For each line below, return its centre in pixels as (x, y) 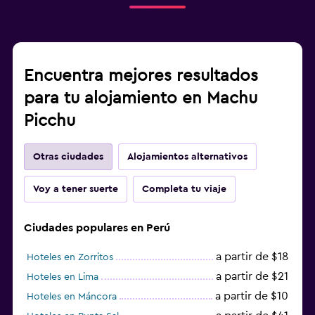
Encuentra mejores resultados (141, 76)
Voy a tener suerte (76, 189)
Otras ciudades (68, 156)
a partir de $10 (252, 296)
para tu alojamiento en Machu (141, 98)
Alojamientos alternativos (187, 156)
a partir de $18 (252, 256)
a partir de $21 (252, 276)
